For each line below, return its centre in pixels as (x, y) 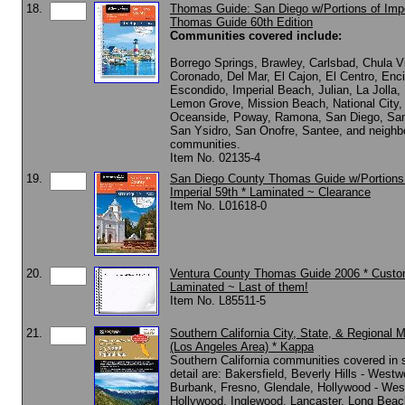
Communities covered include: (256, 36)
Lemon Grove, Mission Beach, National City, (286, 104)
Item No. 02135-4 (215, 158)
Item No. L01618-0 (218, 206)
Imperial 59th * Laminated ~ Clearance (270, 192)
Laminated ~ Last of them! (239, 287)
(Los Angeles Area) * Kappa (242, 347)
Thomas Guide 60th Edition (241, 22)
